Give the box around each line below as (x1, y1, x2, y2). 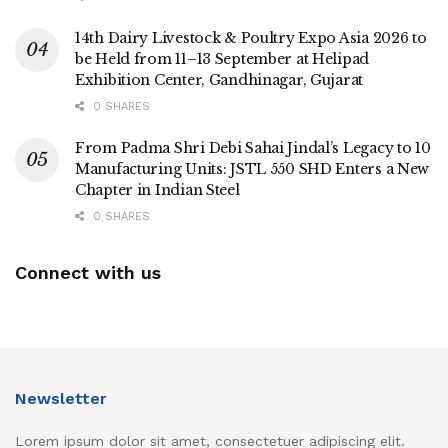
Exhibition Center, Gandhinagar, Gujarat (75, 70, 364, 89)
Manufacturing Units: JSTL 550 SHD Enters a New (75, 159, 430, 178)
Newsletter (15, 388, 107, 408)
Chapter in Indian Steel (75, 180, 240, 199)
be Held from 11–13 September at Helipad (75, 49, 370, 68)
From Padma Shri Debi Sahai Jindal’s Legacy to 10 (75, 138, 431, 157)
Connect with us (15, 261, 161, 283)
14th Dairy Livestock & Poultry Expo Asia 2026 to (75, 28, 427, 47)
